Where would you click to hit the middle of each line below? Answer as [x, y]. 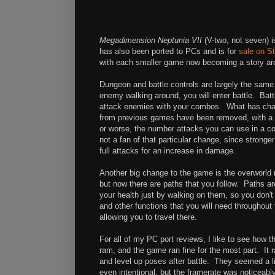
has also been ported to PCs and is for [169, 52]
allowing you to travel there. [148, 217]
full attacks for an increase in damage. [168, 151]
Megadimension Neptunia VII [151, 41]
